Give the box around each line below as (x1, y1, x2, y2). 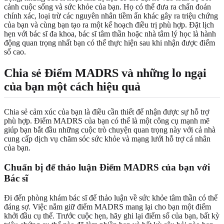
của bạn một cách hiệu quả (4, 80, 140, 93)
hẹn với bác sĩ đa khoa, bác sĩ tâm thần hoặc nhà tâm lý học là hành (4, 29, 216, 38)
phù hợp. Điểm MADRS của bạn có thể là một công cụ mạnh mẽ (4, 116, 209, 125)
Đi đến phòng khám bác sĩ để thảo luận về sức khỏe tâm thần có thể (4, 193, 217, 202)
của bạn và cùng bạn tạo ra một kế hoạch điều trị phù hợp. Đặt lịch (4, 20, 214, 29)
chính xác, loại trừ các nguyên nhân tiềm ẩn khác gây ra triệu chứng (4, 11, 218, 20)
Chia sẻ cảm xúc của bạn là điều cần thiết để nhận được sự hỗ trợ (4, 107, 209, 116)
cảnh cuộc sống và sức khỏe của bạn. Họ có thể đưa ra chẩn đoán (4, 2, 211, 11)
